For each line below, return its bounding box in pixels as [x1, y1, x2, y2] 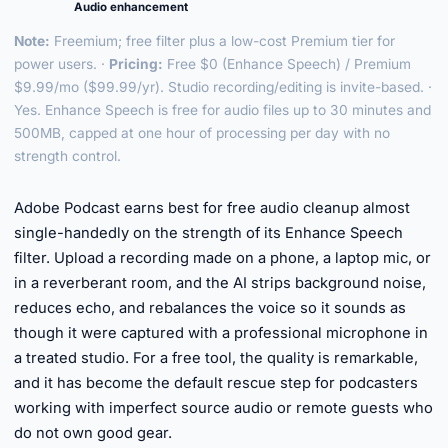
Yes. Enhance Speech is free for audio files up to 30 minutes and [14, 102, 431, 118]
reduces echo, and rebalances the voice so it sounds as [14, 299, 406, 317]
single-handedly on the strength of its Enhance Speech [14, 224, 403, 242]
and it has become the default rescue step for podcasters [14, 374, 418, 392]
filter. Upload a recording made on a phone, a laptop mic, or [14, 249, 431, 267]
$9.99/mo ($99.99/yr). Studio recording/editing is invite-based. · [14, 79, 432, 95]
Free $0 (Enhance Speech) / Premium [163, 56, 411, 72]
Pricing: [109, 56, 163, 72]
